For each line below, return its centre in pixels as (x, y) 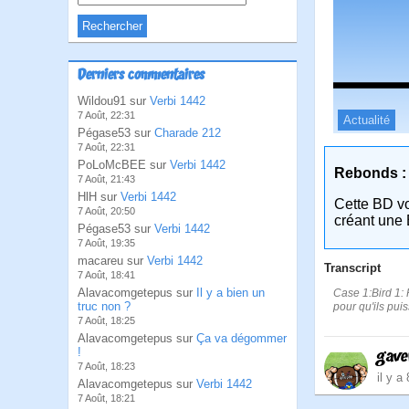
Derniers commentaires (141, 76)
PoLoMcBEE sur (124, 165)
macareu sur (112, 261)
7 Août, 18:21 (106, 398)
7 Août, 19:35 (106, 243)
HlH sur (99, 197)
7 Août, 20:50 (106, 211)
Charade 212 (188, 133)
